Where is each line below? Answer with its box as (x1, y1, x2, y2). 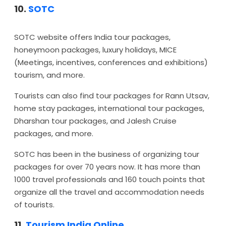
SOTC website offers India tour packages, (14, 32, 171, 42)
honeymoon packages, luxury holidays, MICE (14, 44, 177, 55)
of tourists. (14, 199, 54, 210)
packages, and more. (14, 128, 93, 139)
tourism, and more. (14, 70, 85, 80)
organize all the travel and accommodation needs (14, 187, 204, 197)
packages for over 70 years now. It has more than (14, 161, 200, 172)
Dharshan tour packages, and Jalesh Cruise (14, 116, 177, 126)
